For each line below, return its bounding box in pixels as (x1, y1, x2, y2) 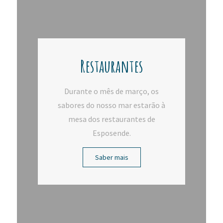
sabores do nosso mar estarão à (58, 100, 165, 110)
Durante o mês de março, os (64, 86, 159, 96)
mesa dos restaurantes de (68, 113, 155, 124)
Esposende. (92, 127, 131, 138)
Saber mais (95, 152, 128, 162)
